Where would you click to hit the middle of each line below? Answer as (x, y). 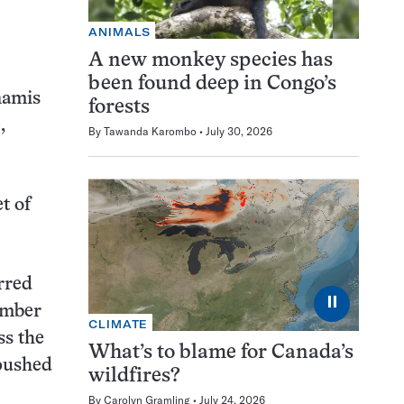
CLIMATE (119, 324)
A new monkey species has (211, 61)
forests (119, 108)
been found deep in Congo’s (212, 85)
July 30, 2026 (239, 132)
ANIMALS (120, 32)
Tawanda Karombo (150, 132)
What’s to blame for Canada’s (221, 353)
